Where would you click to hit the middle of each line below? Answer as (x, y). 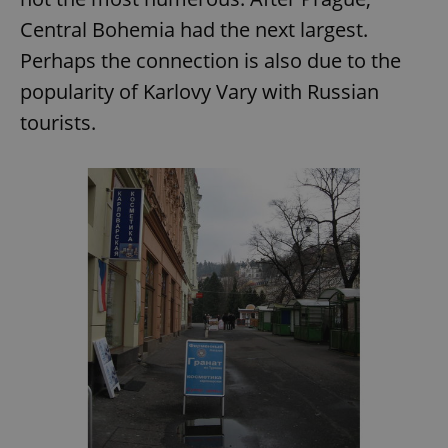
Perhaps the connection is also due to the (210, 61)
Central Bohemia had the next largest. (194, 30)
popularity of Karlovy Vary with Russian (199, 92)
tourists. (58, 123)
